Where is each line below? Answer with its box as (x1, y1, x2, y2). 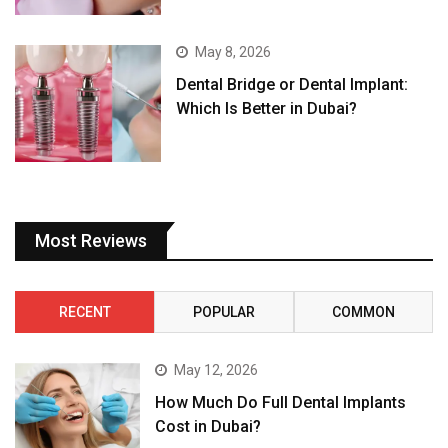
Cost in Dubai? (155, 416, 262, 436)
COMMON (331, 303, 395, 320)
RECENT (58, 303, 111, 320)
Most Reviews (35, 229, 147, 251)
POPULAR (192, 303, 255, 320)
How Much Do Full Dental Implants (155, 392, 407, 412)
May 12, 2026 (174, 361, 259, 378)
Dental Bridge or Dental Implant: (176, 74, 409, 94)
